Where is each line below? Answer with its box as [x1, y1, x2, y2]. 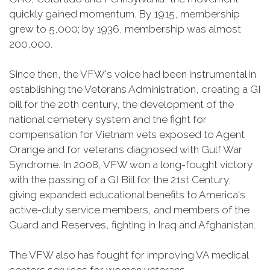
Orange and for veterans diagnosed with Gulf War [9, 143, 242, 155]
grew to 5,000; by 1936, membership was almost [9, 23, 241, 35]
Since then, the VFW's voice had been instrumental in [9, 68, 256, 80]
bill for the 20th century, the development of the [9, 98, 234, 110]
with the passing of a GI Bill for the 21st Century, [9, 174, 231, 186]
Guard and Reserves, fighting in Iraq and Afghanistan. [9, 219, 258, 231]
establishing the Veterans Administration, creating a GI [9, 83, 261, 95]
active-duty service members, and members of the [9, 204, 250, 216]
